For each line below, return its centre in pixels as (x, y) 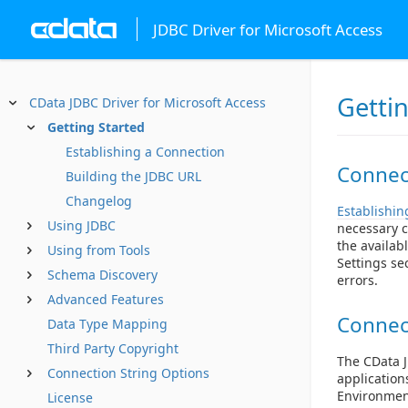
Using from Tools (99, 250)
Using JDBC (82, 225)
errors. (357, 280)
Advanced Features (106, 299)
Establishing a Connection (145, 152)
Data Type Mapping (107, 324)
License (70, 398)
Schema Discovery (102, 275)
